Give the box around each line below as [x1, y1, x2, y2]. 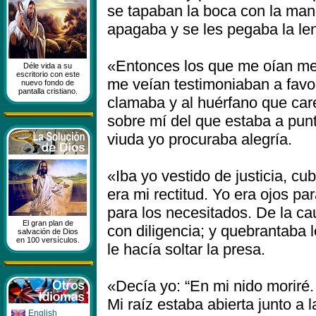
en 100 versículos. [16, 236, 80, 244]
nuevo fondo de [21, 78, 74, 87]
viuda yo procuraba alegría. [107, 130, 292, 148]
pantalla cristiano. [18, 87, 78, 95]
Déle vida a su [23, 61, 72, 70]
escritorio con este [16, 70, 80, 78]
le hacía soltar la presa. [107, 241, 265, 258]
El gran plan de [22, 219, 73, 227]
